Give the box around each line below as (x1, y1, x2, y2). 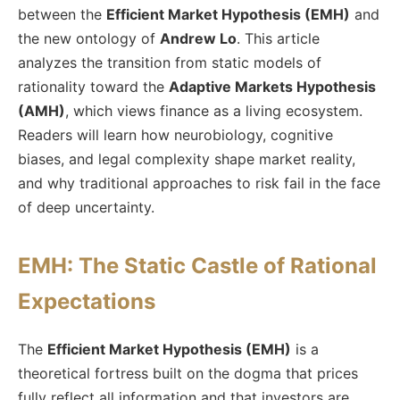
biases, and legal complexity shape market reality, (18, 149, 355, 168)
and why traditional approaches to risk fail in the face (18, 173, 380, 192)
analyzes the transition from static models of (18, 53, 321, 71)
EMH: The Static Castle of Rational (18, 252, 377, 279)
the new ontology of (18, 29, 160, 47)
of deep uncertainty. (18, 197, 154, 216)
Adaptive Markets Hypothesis (169, 77, 376, 96)
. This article (237, 29, 320, 47)
